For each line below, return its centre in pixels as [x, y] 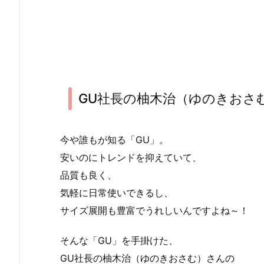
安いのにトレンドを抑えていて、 [131, 157]
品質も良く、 [88, 175]
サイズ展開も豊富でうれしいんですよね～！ [154, 210]
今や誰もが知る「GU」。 [114, 139]
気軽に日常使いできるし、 [117, 192]
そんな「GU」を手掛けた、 [119, 240]
